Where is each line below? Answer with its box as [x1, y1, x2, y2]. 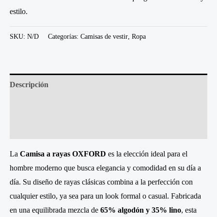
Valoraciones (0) [10, 124, 62, 132]
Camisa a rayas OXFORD [20, 149, 106, 158]
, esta [181, 205, 197, 214]
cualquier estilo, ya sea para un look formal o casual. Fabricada [10, 191, 201, 200]
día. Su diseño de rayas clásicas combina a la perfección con [10, 177, 193, 186]
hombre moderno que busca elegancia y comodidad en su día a [10, 163, 201, 172]
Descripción [10, 80, 48, 89]
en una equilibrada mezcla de [10, 205, 100, 214]
